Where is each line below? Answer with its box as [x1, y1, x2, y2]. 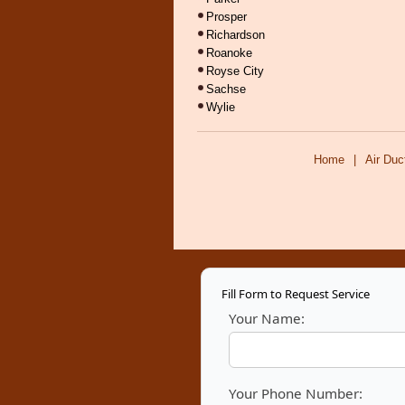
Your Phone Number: [229, 384, 363, 402]
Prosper [206, 10, 247, 24]
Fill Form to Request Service [221, 286, 370, 302]
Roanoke [206, 46, 252, 60]
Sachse [206, 82, 246, 96]
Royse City [206, 64, 264, 78]
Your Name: [229, 309, 305, 327]
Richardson [206, 28, 265, 42]
